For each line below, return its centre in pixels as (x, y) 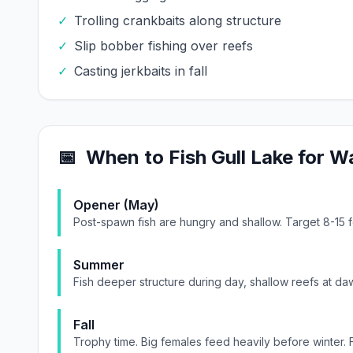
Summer (99, 265)
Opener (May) (116, 205)
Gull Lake (252, 157)
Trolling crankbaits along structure (178, 20)
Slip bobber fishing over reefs (163, 46)
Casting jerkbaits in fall (141, 71)
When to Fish (149, 157)
